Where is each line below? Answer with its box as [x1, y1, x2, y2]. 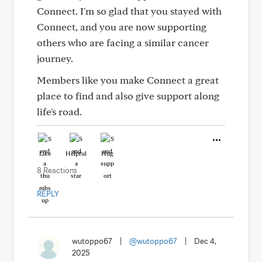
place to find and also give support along [37, 89, 219, 102]
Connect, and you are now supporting [37, 20, 206, 33]
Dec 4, [194, 236, 216, 246]
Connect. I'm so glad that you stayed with [37, 5, 222, 17]
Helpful [65, 149, 87, 157]
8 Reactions [37, 166, 77, 175]
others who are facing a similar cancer [37, 36, 209, 49]
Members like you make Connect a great [37, 74, 219, 86]
